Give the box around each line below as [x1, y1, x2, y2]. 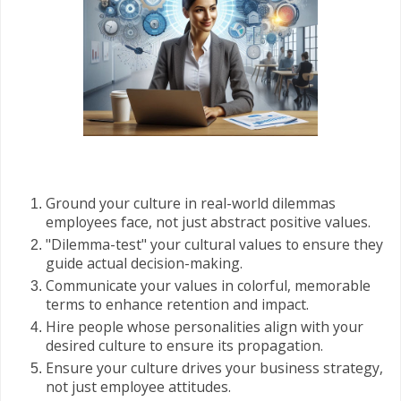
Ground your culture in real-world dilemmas [46, 193, 336, 214]
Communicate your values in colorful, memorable [46, 276, 371, 296]
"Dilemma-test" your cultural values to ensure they [46, 235, 383, 255]
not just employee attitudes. [46, 377, 231, 397]
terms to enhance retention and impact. [46, 294, 309, 315]
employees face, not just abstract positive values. [46, 212, 371, 233]
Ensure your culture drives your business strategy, [46, 358, 383, 379]
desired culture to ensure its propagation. [46, 336, 323, 356]
